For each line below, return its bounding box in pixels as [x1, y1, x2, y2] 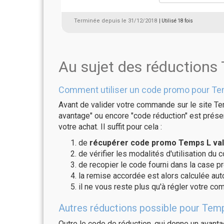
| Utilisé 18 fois [159, 18, 193, 23]
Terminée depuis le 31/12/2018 [74, 17, 157, 24]
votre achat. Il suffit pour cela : [58, 122, 162, 131]
